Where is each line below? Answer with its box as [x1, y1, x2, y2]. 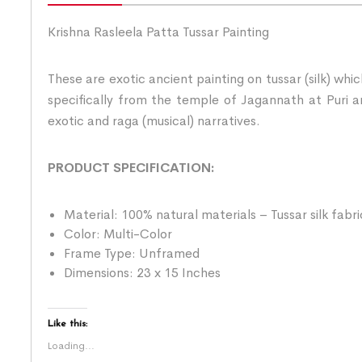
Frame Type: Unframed [64, 244, 200, 262]
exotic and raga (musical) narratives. [48, 112, 260, 129]
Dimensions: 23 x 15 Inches [64, 263, 221, 281]
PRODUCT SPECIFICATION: [48, 158, 214, 176]
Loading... [48, 339, 95, 352]
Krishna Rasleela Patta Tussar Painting [48, 23, 269, 40]
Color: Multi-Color [64, 225, 172, 242]
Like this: [48, 318, 87, 329]
